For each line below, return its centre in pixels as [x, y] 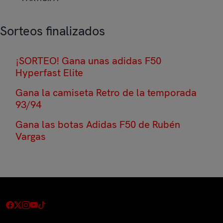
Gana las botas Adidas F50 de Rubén [98, 124]
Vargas [31, 136]
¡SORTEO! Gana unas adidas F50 [88, 61]
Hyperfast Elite [49, 73]
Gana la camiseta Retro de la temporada [106, 93]
